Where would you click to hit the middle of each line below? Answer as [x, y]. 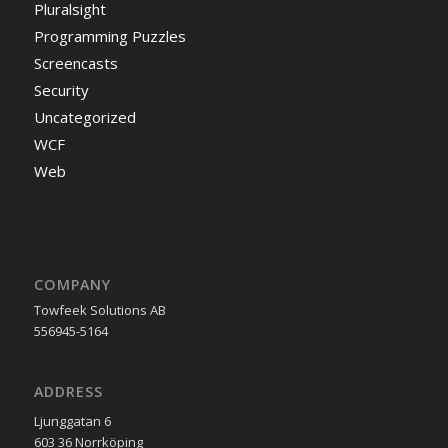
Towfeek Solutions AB [99, 310]
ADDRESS [68, 392]
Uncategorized [84, 117]
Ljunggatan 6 [72, 420]
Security [61, 90]
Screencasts [75, 63]
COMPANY [72, 285]
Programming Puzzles [109, 36]
